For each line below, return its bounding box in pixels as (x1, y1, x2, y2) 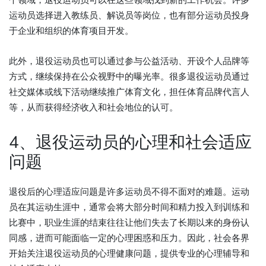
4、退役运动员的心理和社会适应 (9, 131, 252, 154)
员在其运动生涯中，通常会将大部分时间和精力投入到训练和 (9, 201, 249, 213)
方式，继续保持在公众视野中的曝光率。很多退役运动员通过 (9, 71, 249, 83)
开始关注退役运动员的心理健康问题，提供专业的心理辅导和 (9, 248, 249, 259)
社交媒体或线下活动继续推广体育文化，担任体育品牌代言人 (9, 86, 249, 98)
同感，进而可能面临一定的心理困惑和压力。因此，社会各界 (9, 232, 249, 244)
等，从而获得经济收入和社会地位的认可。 (9, 102, 178, 113)
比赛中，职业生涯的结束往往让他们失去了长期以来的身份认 (9, 217, 249, 229)
